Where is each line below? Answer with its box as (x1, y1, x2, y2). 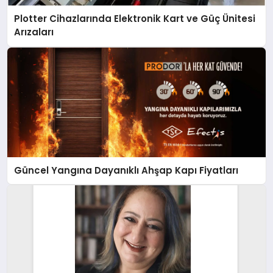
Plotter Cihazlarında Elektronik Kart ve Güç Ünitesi (14, 12, 256, 26)
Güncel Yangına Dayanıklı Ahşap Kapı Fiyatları (14, 163, 239, 177)
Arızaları (14, 26, 54, 39)
